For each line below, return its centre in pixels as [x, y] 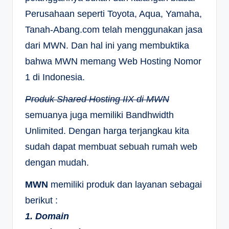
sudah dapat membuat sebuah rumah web [111, 147]
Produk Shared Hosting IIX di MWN [97, 99]
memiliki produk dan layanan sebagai [125, 185]
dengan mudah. [57, 163]
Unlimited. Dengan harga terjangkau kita [107, 131]
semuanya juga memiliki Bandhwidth [99, 115]
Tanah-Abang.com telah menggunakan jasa [114, 30]
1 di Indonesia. [55, 77]
